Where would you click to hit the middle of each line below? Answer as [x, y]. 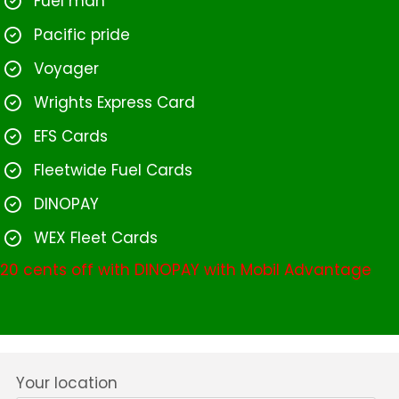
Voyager [66, 69]
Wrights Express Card [114, 103]
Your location [66, 383]
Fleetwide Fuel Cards [113, 171]
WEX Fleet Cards [96, 238]
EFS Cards [71, 137]
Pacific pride [82, 35]
